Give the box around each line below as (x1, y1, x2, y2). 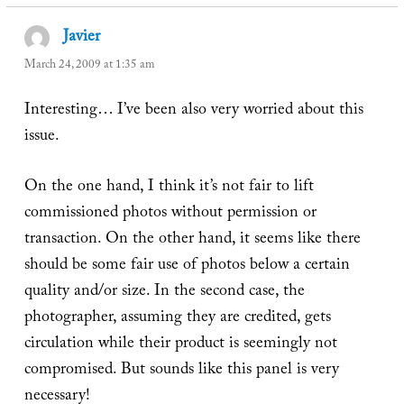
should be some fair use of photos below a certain (23, 252, 350, 280)
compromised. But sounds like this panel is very (23, 356, 339, 385)
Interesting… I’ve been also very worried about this (23, 96, 363, 125)
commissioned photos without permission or (23, 199, 317, 228)
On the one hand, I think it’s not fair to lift (23, 173, 314, 202)
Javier (63, 23, 101, 52)
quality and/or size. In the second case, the (23, 278, 305, 307)
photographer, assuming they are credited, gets (23, 304, 331, 333)
